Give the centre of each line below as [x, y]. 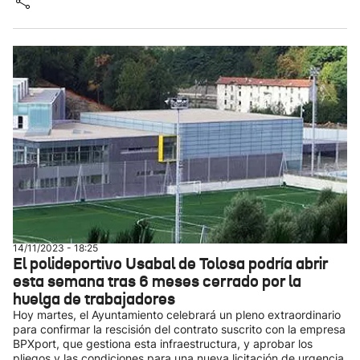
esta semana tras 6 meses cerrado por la [157, 281]
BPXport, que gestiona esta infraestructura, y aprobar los [163, 344]
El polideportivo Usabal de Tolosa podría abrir [170, 264]
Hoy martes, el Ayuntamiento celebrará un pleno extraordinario [177, 315]
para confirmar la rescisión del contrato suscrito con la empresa [179, 329]
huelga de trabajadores [94, 299]
